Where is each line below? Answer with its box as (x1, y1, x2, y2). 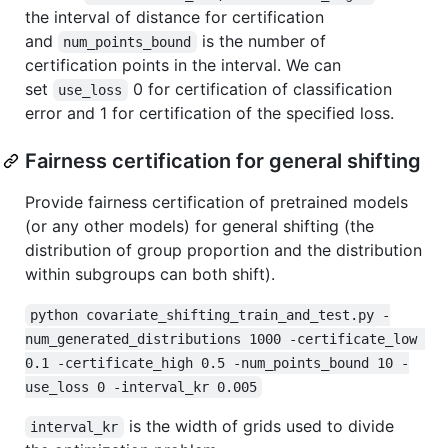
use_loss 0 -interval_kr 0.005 (25, 378, 257, 395)
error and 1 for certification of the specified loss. (25, 102, 394, 123)
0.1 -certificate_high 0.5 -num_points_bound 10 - (25, 354, 409, 371)
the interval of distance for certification (25, 6, 324, 27)
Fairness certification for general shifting (25, 148, 421, 173)
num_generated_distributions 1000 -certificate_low (25, 330, 425, 347)
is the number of (196, 30, 331, 51)
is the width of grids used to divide (123, 415, 399, 436)
